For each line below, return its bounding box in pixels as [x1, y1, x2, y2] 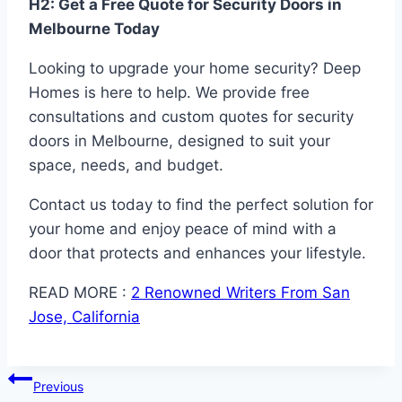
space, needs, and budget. [29, 156, 223, 175]
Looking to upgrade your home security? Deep [29, 59, 361, 78]
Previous [33, 379, 83, 395]
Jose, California [29, 308, 140, 327]
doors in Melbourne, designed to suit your [29, 132, 330, 151]
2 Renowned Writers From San [131, 284, 350, 302]
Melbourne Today [29, 20, 160, 39]
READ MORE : [29, 284, 131, 302]
